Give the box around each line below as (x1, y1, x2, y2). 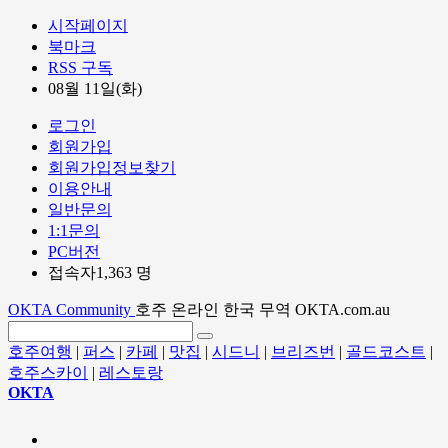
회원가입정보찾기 (48, 159, 176, 176)
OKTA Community (8, 301, 135, 318)
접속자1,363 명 (48, 264, 152, 281)
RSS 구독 (48, 59, 113, 76)
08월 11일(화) (48, 80, 142, 97)
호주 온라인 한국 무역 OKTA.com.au (135, 301, 390, 318)
